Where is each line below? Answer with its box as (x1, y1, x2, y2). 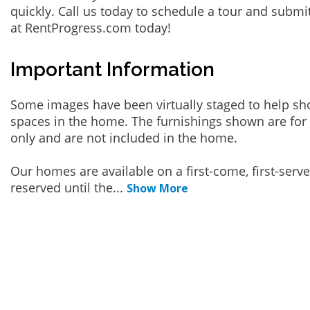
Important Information (10, 58, 215, 81)
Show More (127, 181, 188, 196)
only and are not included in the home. (10, 129, 237, 146)
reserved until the (10, 179, 113, 196)
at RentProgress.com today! (10, 19, 171, 36)
